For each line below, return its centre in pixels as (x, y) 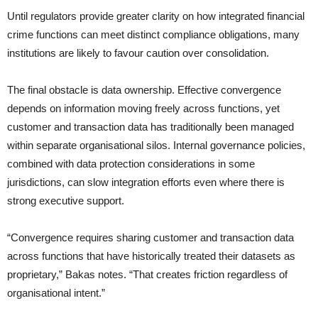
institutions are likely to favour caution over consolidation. (138, 53)
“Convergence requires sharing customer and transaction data (150, 238)
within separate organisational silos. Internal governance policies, (156, 146)
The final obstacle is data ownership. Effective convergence (144, 90)
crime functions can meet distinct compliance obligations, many (153, 35)
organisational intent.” (56, 293)
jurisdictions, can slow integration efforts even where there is (146, 182)
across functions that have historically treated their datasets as (151, 256)
